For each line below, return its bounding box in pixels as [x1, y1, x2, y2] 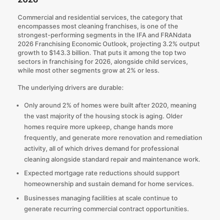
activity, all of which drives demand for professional [24, 144, 179, 152]
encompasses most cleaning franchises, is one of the [17, 22, 178, 30]
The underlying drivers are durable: [17, 83, 124, 91]
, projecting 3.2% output [126, 40, 200, 48]
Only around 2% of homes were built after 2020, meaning [24, 101, 196, 109]
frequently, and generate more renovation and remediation [24, 133, 202, 141]
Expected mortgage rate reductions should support [24, 169, 180, 177]
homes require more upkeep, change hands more [24, 122, 173, 131]
